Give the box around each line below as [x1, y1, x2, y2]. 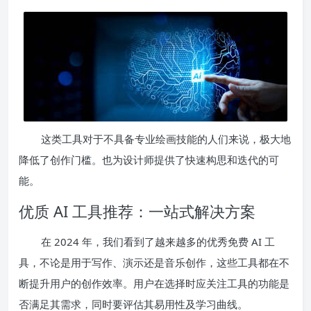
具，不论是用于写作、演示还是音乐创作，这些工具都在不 [19, 255, 289, 270]
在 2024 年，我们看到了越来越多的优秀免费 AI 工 [41, 235, 275, 249]
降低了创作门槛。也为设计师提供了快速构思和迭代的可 [19, 153, 279, 167]
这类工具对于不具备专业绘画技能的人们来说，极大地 [41, 132, 291, 146]
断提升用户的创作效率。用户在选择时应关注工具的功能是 [19, 276, 289, 291]
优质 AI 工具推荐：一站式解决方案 [19, 201, 255, 222]
